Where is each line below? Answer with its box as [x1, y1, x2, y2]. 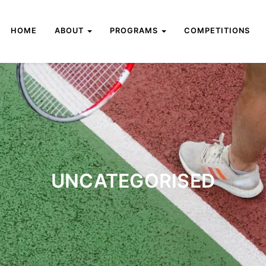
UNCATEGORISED [50, 169, 216, 192]
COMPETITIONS [184, 26, 251, 35]
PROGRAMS [110, 26, 161, 35]
